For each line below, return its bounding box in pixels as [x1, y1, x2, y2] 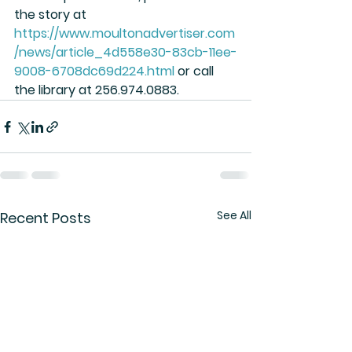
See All [217, 207, 251, 224]
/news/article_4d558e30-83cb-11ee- [14, 43, 237, 62]
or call [174, 62, 217, 81]
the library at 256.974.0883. [14, 81, 179, 100]
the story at [14, 5, 90, 24]
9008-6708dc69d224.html [14, 62, 174, 81]
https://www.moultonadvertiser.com [14, 24, 235, 43]
